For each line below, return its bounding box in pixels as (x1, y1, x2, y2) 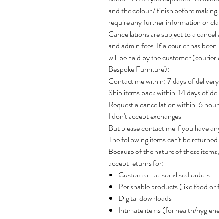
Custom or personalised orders (118, 169, 210, 181)
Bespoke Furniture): (109, 64, 171, 75)
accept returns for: (109, 157, 164, 169)
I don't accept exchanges (109, 110, 181, 122)
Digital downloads (118, 193, 172, 204)
